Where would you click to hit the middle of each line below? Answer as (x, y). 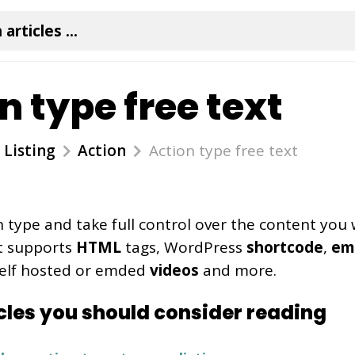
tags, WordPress (186, 247)
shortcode (285, 247)
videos (174, 270)
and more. (238, 270)
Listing (30, 151)
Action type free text (223, 151)
